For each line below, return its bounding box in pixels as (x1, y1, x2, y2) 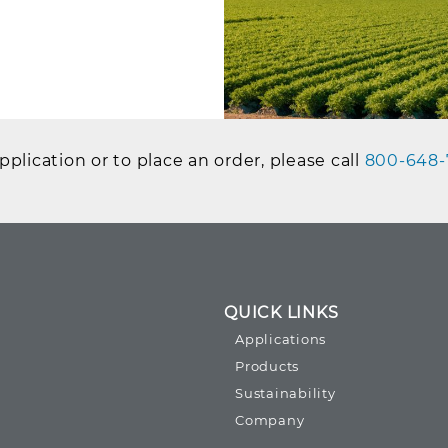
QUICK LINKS (224, 302, 339, 322)
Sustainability (235, 384, 336, 401)
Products (235, 357, 300, 374)
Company (235, 411, 305, 428)
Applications (235, 330, 327, 347)
